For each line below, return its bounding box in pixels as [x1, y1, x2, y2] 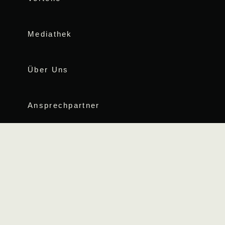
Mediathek [28, 30, 72, 39]
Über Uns [28, 65, 69, 74]
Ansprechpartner [28, 101, 100, 110]
